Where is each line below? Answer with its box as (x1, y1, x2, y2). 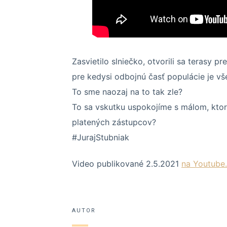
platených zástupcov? (72, 117, 156, 127)
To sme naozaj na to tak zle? (72, 86, 182, 97)
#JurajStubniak (72, 132, 129, 142)
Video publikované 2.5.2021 (72, 159, 181, 169)
